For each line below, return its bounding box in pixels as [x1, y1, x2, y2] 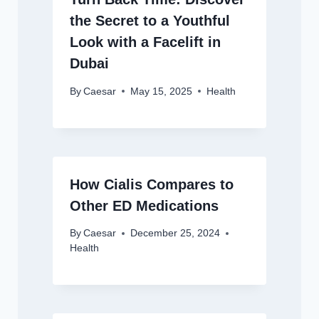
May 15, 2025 [130, 85, 192, 97]
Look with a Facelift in [69, 34, 221, 51]
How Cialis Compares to [69, 176, 234, 192]
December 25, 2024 [130, 228, 220, 239]
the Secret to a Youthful [69, 13, 230, 29]
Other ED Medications [69, 197, 219, 214]
